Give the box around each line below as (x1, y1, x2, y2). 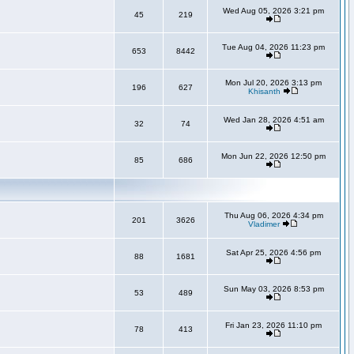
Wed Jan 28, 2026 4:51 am (223, 115, 324, 124)
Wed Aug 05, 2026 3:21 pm (223, 6, 324, 15)
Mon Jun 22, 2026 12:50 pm (221, 152, 326, 160)
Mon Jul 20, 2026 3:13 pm (225, 78, 322, 87)
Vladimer (248, 220, 280, 228)
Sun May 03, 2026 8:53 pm (223, 284, 324, 293)
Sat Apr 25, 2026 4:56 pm (226, 248, 321, 257)
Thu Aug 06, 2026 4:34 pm (224, 211, 323, 220)
